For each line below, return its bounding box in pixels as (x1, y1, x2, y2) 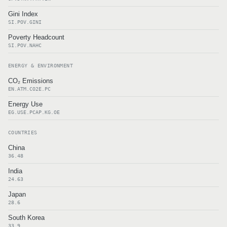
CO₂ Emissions (8, 77, 53, 85)
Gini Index (8, 10, 38, 18)
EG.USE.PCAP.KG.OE (8, 109, 60, 115)
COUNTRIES (8, 130, 37, 135)
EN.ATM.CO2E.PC (8, 86, 51, 92)
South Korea (8, 214, 45, 221)
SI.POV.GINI (8, 19, 42, 25)
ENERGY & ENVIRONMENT (8, 63, 73, 68)
